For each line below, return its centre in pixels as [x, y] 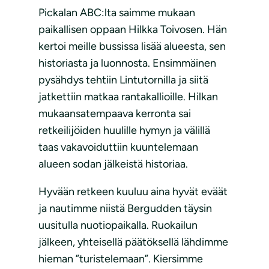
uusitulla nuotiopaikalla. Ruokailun [118, 225]
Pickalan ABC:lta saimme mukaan [117, 13]
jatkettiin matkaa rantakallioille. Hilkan [128, 97]
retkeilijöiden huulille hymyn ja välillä [124, 131]
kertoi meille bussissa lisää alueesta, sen [132, 47]
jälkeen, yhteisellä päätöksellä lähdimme [133, 242]
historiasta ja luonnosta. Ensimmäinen [127, 63]
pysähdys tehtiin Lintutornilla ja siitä [123, 80]
